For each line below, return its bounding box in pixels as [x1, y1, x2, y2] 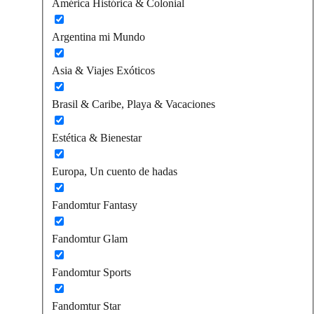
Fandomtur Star [52, 299, 121, 312]
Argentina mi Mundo [52, 30, 145, 43]
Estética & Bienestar [52, 131, 142, 144]
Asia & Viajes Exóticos [52, 64, 155, 76]
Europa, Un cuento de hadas [52, 165, 177, 177]
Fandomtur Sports [52, 266, 131, 278]
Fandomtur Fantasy [52, 198, 137, 211]
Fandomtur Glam [52, 232, 128, 245]
